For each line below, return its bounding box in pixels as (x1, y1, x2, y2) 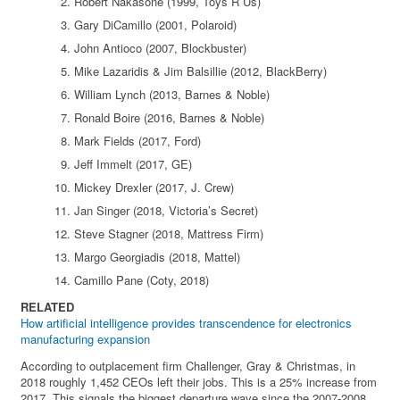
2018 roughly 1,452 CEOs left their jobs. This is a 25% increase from (21, 373, 378, 391)
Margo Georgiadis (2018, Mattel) (74, 248, 241, 266)
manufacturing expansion (21, 330, 151, 348)
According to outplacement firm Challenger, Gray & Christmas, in (21, 357, 356, 375)
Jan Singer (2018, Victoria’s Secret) (74, 202, 259, 220)
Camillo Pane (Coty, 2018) (74, 271, 210, 289)
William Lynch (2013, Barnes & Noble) (74, 86, 271, 104)
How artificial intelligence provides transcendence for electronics (21, 314, 353, 332)
